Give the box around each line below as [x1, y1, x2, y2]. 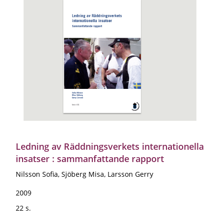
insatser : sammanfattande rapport [16, 152, 164, 165]
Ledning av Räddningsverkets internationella [16, 140, 204, 152]
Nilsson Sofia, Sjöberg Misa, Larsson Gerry [16, 169, 153, 179]
